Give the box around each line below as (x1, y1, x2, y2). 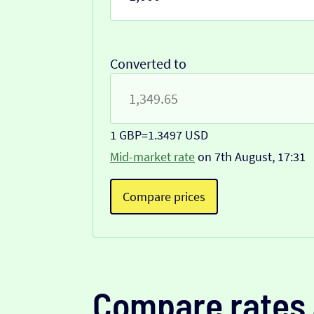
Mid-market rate (110, 149, 195, 165)
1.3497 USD (148, 127, 208, 144)
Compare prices (123, 189, 205, 205)
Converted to (110, 55, 186, 73)
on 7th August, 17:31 (195, 149, 306, 165)
